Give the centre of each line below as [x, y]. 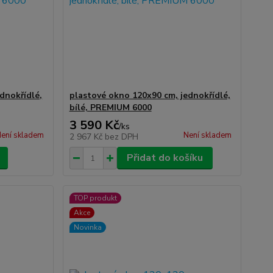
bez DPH [121, 137]
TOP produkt [95, 198]
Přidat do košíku [165, 158]
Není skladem [207, 135]
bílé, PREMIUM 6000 [110, 108]
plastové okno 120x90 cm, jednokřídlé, [150, 95]
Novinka [87, 227]
